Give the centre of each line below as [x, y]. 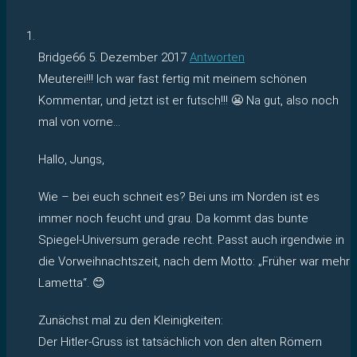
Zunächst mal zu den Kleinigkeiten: [131, 320]
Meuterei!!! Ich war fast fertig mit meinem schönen [173, 78]
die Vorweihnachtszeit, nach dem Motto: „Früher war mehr [194, 261]
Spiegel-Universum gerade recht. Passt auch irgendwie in [191, 239]
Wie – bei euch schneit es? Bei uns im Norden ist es [179, 196]
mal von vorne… [79, 122]
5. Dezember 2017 [137, 57]
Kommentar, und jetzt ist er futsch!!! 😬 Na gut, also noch [188, 100]
